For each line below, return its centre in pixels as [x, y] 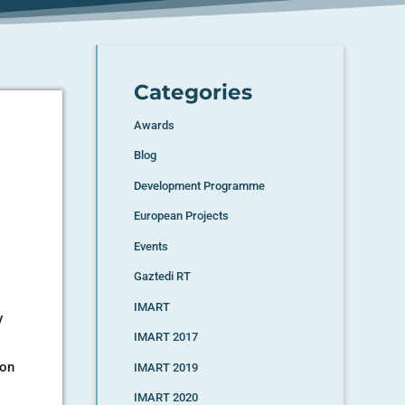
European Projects [181, 216]
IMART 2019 [165, 367]
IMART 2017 [165, 337]
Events [151, 246]
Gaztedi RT [162, 277]
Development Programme [199, 185]
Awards [154, 125]
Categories [193, 92]
